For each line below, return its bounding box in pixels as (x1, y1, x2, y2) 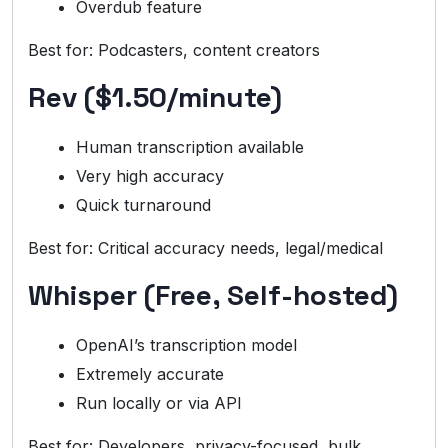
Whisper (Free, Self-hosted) (28, 277, 398, 314)
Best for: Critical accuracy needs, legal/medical (28, 238, 383, 259)
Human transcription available (76, 137, 304, 158)
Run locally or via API (76, 393, 242, 414)
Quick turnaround (76, 195, 211, 216)
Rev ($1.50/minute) (28, 79, 282, 116)
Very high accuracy (76, 166, 224, 187)
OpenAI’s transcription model (76, 335, 297, 356)
